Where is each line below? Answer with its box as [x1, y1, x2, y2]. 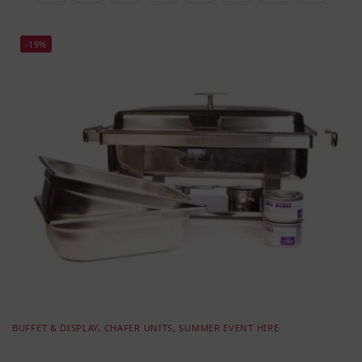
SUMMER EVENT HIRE [179, 321, 280, 334]
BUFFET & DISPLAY [12, 321, 99, 334]
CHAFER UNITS [103, 321, 174, 334]
